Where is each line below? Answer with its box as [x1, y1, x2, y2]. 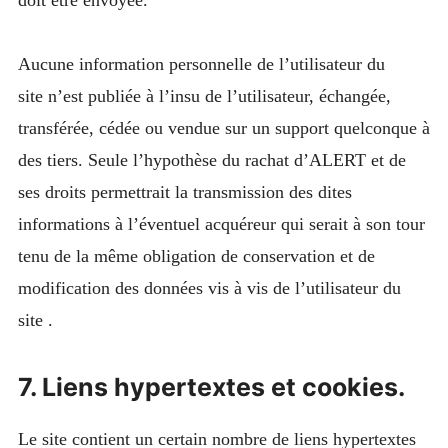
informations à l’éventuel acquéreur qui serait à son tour [17, 214, 425, 235]
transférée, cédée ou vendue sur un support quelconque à [17, 118, 430, 139]
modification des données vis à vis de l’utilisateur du [17, 278, 401, 299]
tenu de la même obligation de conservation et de [17, 246, 375, 267]
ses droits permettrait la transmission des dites [17, 182, 352, 203]
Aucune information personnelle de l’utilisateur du [17, 54, 385, 75]
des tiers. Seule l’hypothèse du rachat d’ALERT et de [17, 150, 406, 171]
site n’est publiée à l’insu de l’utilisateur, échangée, [17, 86, 391, 107]
